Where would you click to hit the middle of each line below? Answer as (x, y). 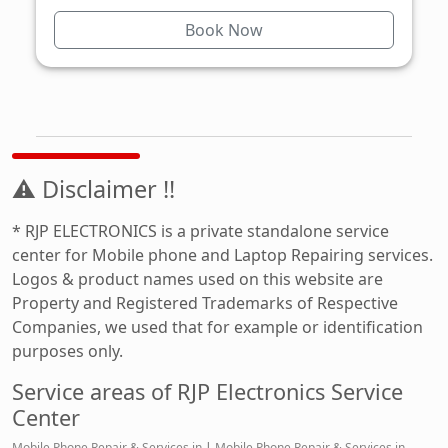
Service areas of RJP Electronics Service (207, 391)
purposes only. (67, 350)
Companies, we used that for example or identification (217, 326)
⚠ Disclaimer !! (93, 188)
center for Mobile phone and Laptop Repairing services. (222, 254)
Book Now (224, 29)
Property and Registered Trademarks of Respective (205, 302)
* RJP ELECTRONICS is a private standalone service (200, 230)
